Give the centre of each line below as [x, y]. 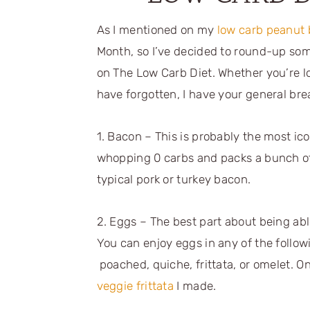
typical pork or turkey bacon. [174, 179]
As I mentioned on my [157, 29]
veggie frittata [135, 285]
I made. [195, 285]
